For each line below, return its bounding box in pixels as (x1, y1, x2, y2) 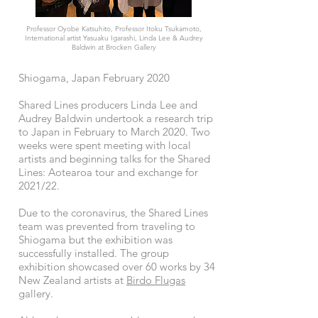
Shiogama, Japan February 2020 (18, 71, 170, 84)
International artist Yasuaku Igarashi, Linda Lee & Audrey (24, 33, 203, 43)
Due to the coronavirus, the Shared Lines (18, 206, 208, 219)
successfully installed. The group (18, 246, 169, 260)
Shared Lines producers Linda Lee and (18, 98, 197, 111)
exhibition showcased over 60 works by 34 (18, 260, 215, 273)
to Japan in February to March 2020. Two (18, 125, 210, 138)
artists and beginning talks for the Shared (18, 152, 210, 165)
